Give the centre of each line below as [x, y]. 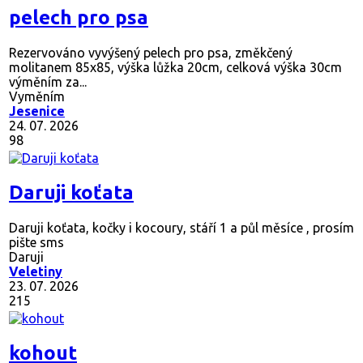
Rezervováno [47, 53]
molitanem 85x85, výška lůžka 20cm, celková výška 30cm [175, 68]
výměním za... [48, 82]
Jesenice [37, 111]
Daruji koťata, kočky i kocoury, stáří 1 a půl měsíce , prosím [181, 228]
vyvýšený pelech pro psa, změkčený [189, 53]
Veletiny [36, 272]
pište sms [36, 243]
